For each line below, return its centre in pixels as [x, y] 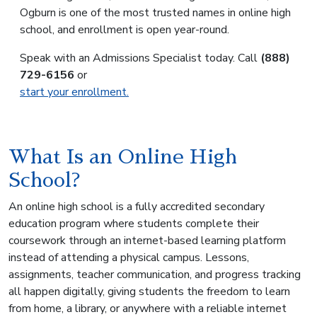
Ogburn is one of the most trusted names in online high [155, 13]
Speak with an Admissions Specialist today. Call [140, 58]
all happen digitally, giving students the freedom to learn [149, 292]
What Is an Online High [123, 157]
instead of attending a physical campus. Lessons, [129, 258]
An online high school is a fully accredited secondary [137, 207]
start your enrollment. [74, 92]
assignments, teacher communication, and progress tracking [155, 275]
